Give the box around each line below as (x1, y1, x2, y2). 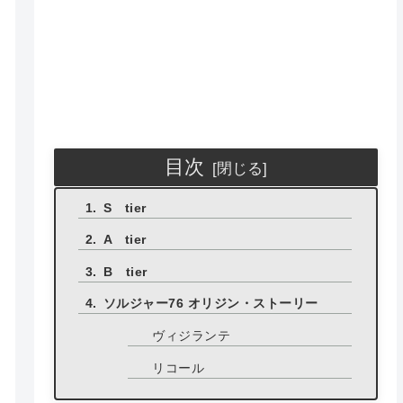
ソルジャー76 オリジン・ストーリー (103, 297, 318, 311)
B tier (103, 264, 148, 279)
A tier (103, 233, 147, 247)
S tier (103, 201, 147, 215)
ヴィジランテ (152, 328, 231, 343)
